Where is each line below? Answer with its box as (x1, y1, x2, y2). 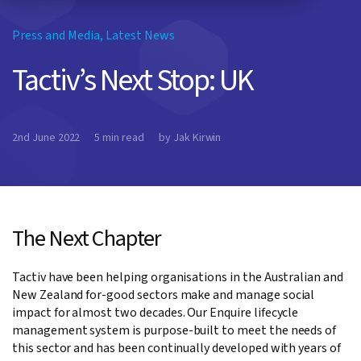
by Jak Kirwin (158, 129, 222, 146)
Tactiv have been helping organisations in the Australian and (12, 268, 343, 287)
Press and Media (12, 26, 100, 44)
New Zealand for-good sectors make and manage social (12, 286, 315, 305)
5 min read (94, 129, 144, 146)
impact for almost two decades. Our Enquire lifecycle (12, 304, 299, 322)
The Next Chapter (12, 222, 162, 255)
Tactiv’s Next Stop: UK (12, 58, 254, 102)
